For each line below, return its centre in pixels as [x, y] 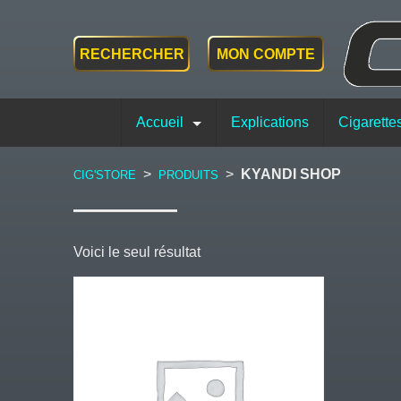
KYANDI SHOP [291, 174]
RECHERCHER [132, 54]
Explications [270, 122]
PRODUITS [188, 175]
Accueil [160, 122]
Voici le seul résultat [137, 252]
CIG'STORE [105, 175]
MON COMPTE [266, 54]
